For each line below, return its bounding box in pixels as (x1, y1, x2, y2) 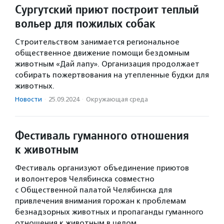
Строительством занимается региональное (15, 37, 179, 46)
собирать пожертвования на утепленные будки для (15, 70, 209, 79)
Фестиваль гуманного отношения (15, 127, 189, 143)
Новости (15, 95, 42, 103)
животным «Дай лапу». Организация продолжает (15, 59, 199, 68)
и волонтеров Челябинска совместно (15, 174, 154, 183)
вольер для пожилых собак (15, 15, 155, 31)
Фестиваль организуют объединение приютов (15, 163, 189, 172)
